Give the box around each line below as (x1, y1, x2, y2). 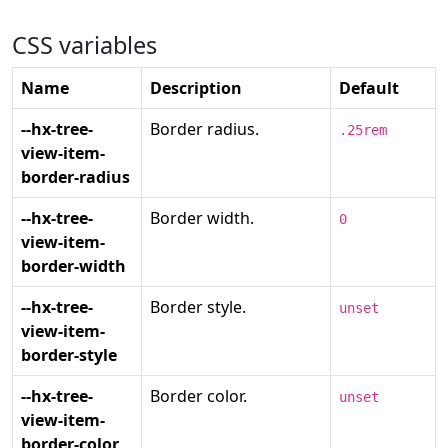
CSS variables (12, 29, 163, 61)
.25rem (339, 122, 387, 138)
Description (150, 77, 242, 99)
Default (339, 77, 399, 99)
